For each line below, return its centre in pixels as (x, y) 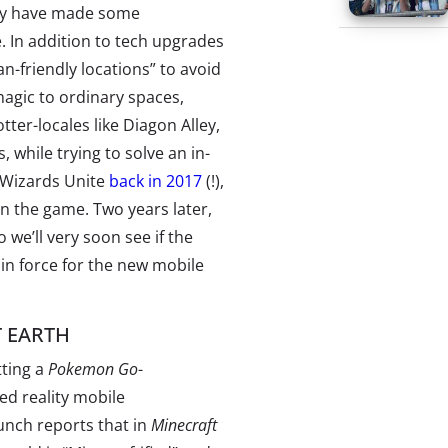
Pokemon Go (93, 369)
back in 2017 (155, 181)
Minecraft (184, 425)
